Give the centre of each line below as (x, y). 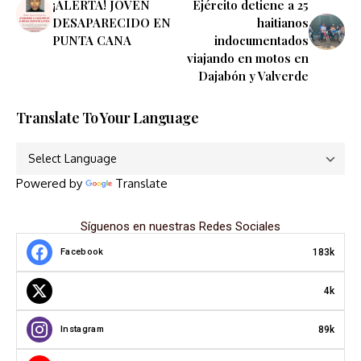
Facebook (82, 252)
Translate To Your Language (107, 118)
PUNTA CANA (92, 40)
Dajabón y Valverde (253, 76)
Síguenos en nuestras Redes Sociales (180, 226)
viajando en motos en (248, 58)
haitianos (283, 23)
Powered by (51, 183)
